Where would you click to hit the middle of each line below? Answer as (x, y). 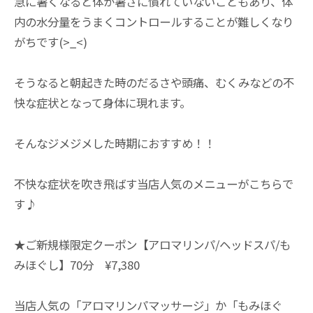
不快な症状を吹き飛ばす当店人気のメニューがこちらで (154, 184)
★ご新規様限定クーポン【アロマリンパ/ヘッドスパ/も (152, 245)
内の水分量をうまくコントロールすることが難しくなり (154, 22)
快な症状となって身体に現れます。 (102, 103)
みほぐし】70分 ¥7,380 (82, 265)
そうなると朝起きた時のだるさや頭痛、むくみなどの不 (154, 82)
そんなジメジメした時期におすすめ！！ (115, 143)
